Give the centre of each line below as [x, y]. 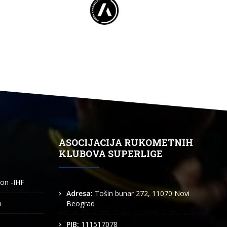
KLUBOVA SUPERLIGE [111, 154]
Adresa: [81, 193]
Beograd [81, 203]
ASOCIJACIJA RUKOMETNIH [126, 142]
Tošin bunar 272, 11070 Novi [142, 193]
